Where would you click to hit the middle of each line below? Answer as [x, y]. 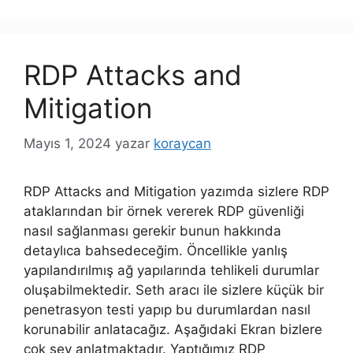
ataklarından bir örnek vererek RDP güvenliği [164, 211]
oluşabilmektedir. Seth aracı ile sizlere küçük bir [174, 290]
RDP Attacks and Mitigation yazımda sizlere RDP [176, 191]
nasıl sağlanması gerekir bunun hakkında [152, 230]
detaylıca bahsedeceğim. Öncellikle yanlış [156, 250]
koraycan [182, 143]
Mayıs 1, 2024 [67, 143]
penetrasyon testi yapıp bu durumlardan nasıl [167, 309]
